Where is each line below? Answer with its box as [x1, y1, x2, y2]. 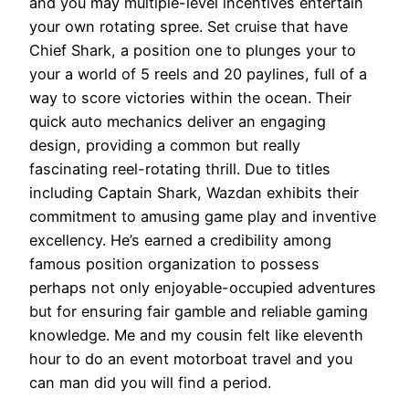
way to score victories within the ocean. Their [29, 88, 351, 107]
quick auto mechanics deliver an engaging [29, 111, 326, 131]
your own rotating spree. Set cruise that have [29, 16, 348, 36]
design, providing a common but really [29, 135, 300, 154]
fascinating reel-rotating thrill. [29, 159, 245, 178]
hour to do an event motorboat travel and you [29, 349, 352, 368]
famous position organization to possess [29, 254, 320, 273]
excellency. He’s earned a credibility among [29, 230, 331, 249]
